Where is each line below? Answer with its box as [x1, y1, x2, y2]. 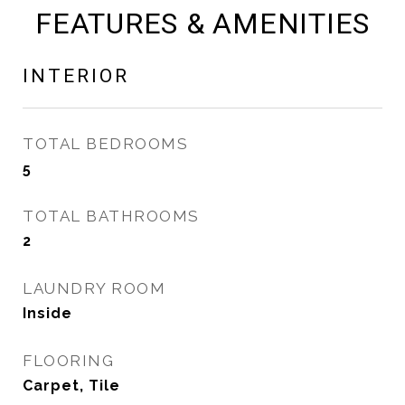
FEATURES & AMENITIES [35, 6, 370, 41]
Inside [23, 305, 72, 322]
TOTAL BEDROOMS [23, 135, 188, 153]
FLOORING [23, 352, 114, 370]
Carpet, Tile [23, 377, 120, 394]
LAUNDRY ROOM [23, 279, 165, 297]
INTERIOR [23, 65, 129, 87]
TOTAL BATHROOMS [23, 207, 200, 225]
